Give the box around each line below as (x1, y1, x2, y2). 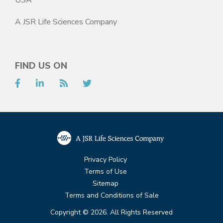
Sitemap (92, 178, 118, 188)
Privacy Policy (84, 154, 127, 164)
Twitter (92, 78, 139, 88)
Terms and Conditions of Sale (64, 190, 159, 200)
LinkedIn (44, 78, 92, 88)
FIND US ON (15, 59, 67, 72)
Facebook (20, 78, 74, 88)
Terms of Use (84, 166, 127, 176)
